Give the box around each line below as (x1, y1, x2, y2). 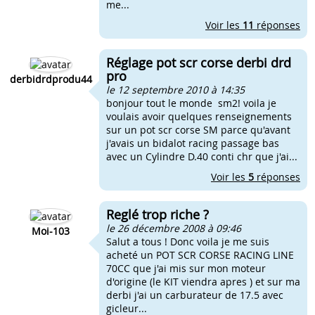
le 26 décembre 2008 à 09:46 (106, 221, 241, 235)
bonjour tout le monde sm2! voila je (106, 96, 276, 110)
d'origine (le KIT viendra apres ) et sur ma (106, 275, 300, 288)
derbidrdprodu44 (9, 72, 92, 86)
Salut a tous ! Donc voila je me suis (106, 235, 269, 248)
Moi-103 (32, 224, 70, 238)
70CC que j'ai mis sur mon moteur (106, 262, 266, 275)
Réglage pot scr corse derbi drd (106, 54, 291, 71)
